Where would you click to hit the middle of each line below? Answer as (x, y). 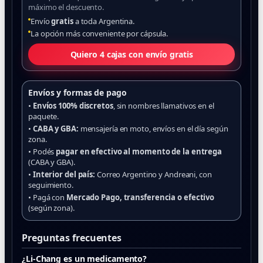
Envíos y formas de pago (77, 92)
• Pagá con (47, 197)
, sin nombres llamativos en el (163, 106)
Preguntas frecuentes (72, 238)
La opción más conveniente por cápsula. (100, 33)
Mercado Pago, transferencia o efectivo (140, 197)
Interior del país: (64, 174)
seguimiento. (51, 185)
